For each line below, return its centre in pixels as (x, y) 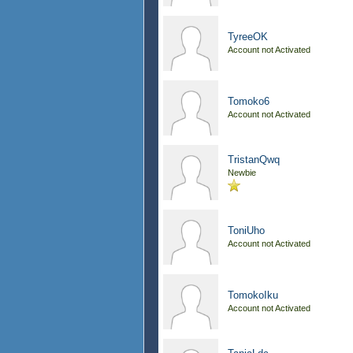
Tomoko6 (249, 101)
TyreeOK (248, 37)
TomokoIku (253, 295)
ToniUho (246, 230)
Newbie (242, 173)
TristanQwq (254, 160)
